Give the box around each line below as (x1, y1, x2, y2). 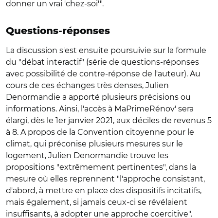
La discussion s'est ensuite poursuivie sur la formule (6, 45, 206, 55)
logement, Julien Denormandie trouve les (6, 150, 168, 160)
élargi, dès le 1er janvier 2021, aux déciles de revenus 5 (6, 115, 212, 125)
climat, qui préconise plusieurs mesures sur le (6, 139, 183, 148)
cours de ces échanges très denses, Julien (6, 80, 169, 90)
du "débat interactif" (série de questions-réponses (6, 57, 199, 67)
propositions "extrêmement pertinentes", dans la (6, 162, 196, 172)
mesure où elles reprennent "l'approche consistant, (6, 174, 205, 183)
